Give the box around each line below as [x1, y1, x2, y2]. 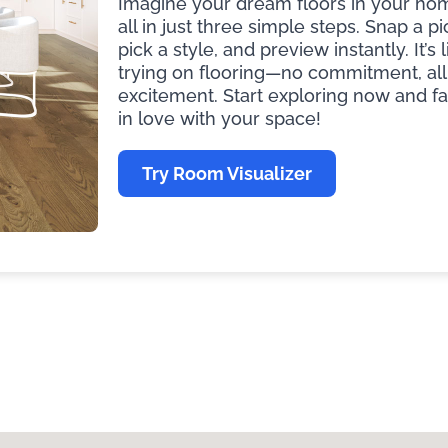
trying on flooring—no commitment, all [118, 62, 446, 84]
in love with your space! [118, 108, 321, 130]
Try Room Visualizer [142, 163, 312, 185]
